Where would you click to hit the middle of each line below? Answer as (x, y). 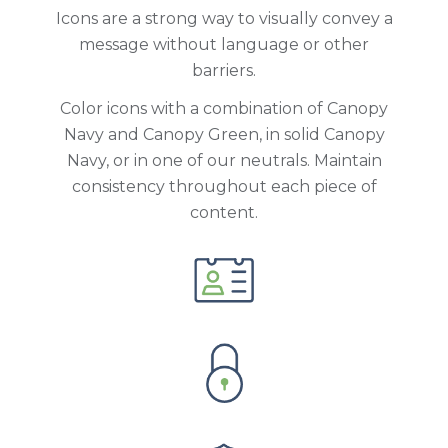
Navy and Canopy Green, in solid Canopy (224, 135)
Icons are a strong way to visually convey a (224, 19)
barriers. (224, 71)
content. (224, 213)
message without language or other (224, 45)
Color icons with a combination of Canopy (224, 109)
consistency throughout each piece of (224, 187)
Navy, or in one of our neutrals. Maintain (224, 161)
